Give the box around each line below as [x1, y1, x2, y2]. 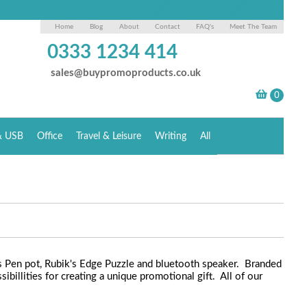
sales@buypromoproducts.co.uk [51, 68, 201, 78]
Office [37, 132, 63, 141]
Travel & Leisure [76, 132, 142, 141]
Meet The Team [230, 23, 278, 30]
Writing [155, 132, 187, 141]
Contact [155, 23, 181, 30]
